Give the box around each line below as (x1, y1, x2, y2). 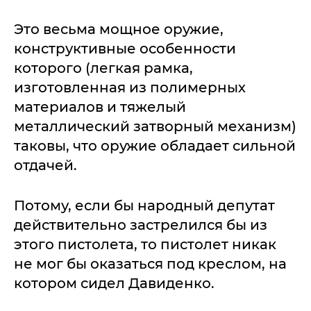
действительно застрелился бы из (14, 217, 267, 233)
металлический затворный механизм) (14, 118, 296, 135)
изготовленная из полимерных (14, 79, 246, 96)
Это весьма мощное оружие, (14, 21, 224, 37)
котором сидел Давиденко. (14, 275, 215, 292)
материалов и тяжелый (14, 99, 186, 115)
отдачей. (14, 157, 77, 174)
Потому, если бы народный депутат (14, 197, 275, 214)
